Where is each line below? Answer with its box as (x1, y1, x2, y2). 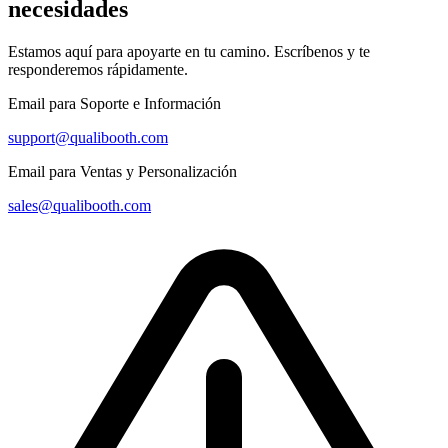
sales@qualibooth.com (8, 196, 151, 214)
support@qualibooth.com (8, 128, 168, 146)
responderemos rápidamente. (8, 60, 188, 78)
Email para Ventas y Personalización (8, 162, 237, 180)
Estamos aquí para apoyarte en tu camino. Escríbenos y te (8, 42, 370, 60)
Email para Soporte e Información (8, 94, 221, 112)
